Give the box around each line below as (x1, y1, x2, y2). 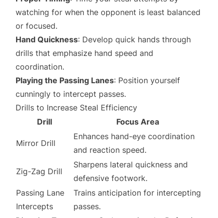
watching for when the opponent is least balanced (16, 7, 200, 17)
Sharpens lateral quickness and (73, 160, 188, 169)
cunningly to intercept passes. (16, 89, 126, 99)
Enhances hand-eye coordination (73, 131, 195, 141)
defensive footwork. (73, 173, 147, 183)
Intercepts (16, 201, 53, 211)
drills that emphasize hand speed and (16, 48, 153, 58)
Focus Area (116, 117, 159, 127)
